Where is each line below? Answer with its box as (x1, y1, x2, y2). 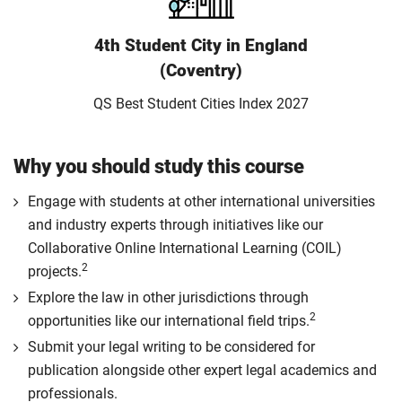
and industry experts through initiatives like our (28, 216, 323, 233)
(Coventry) (160, 60, 242, 81)
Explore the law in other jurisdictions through (28, 289, 309, 306)
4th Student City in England (94, 35, 308, 56)
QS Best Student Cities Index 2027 (93, 95, 309, 112)
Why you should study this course (13, 154, 304, 178)
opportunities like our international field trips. (28, 312, 310, 329)
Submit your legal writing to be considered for (28, 338, 315, 355)
